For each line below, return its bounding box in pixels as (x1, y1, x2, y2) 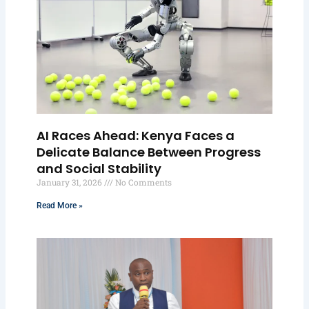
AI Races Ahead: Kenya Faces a (37, 126, 235, 144)
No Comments (113, 176, 172, 188)
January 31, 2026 (37, 176, 105, 188)
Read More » (37, 200, 83, 210)
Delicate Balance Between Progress (37, 143, 261, 161)
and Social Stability (37, 159, 162, 177)
